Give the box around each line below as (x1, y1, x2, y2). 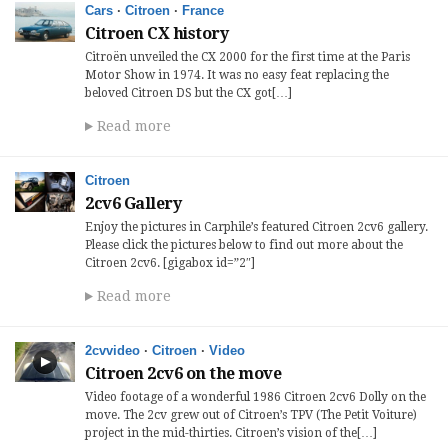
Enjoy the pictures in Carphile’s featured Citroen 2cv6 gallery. (85, 220, 428, 234)
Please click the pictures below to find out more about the (85, 238, 403, 252)
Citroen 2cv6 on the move (85, 364, 281, 383)
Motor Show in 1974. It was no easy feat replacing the (85, 68, 389, 82)
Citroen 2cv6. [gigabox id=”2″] (85, 256, 255, 270)
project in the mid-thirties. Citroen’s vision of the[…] (85, 426, 377, 440)
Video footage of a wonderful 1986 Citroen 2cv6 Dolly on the (85, 390, 426, 404)
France (182, 3, 224, 18)
